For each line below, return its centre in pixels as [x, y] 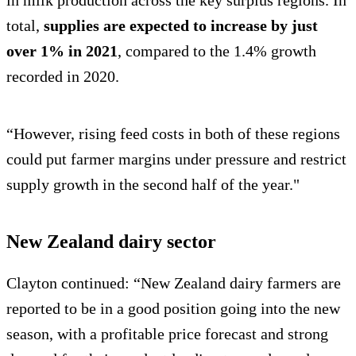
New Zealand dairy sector [111, 242]
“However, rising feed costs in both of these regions [173, 134]
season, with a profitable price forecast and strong [167, 334]
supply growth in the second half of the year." [153, 185]
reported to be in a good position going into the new [173, 309]
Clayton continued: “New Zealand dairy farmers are [174, 283]
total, [25, 26]
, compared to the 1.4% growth [217, 51]
